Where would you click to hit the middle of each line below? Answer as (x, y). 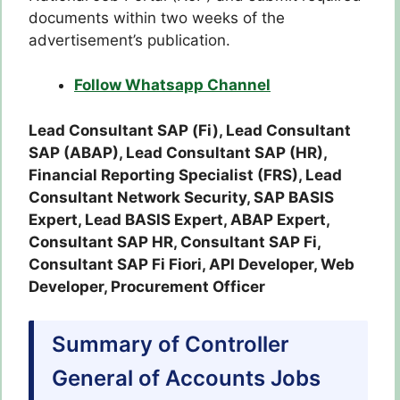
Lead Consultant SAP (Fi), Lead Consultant (190, 130)
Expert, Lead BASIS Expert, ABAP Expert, (179, 219)
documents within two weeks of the (157, 17)
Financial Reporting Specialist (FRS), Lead (185, 175)
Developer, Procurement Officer (147, 286)
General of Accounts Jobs (186, 379)
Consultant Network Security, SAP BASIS (181, 197)
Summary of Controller (171, 345)
